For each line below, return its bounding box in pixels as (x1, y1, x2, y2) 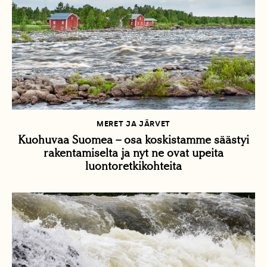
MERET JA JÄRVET (97, 119, 170, 128)
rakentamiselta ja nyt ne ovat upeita (44, 145, 223, 160)
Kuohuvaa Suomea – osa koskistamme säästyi (18, 132, 249, 147)
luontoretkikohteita (85, 159, 182, 173)
